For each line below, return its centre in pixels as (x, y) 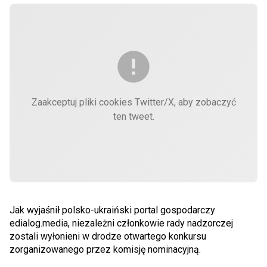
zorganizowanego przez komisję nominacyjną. (105, 249)
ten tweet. (133, 117)
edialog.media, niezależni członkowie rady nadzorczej (121, 223)
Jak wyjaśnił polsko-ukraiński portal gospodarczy (112, 210)
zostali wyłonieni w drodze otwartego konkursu (108, 236)
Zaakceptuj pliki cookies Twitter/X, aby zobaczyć (133, 102)
